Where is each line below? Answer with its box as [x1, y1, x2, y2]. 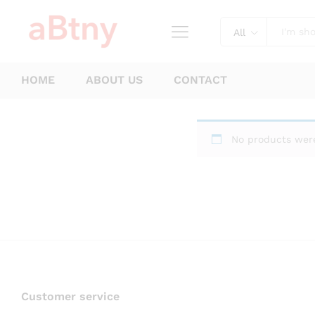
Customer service [21, 290, 120, 303]
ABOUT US [86, 73, 143, 86]
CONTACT [174, 73, 227, 86]
